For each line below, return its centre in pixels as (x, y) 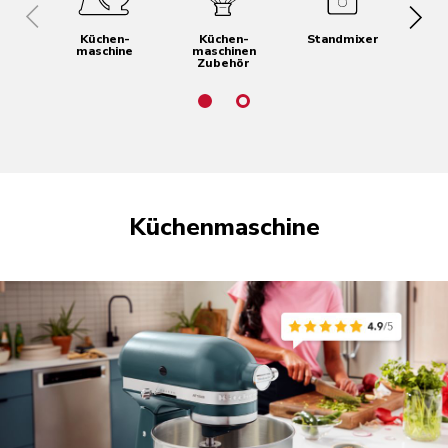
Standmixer (343, 39)
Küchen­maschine (224, 227)
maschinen (223, 51)
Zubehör (224, 63)
